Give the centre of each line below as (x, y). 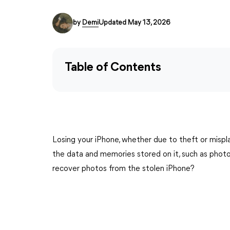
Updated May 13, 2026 (134, 23)
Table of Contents (113, 68)
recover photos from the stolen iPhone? (123, 169)
